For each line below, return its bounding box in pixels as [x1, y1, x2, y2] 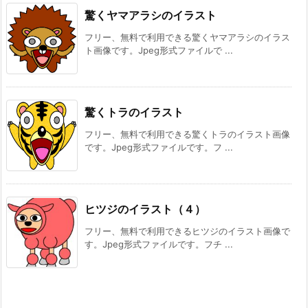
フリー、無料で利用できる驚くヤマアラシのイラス [85, 31, 290, 43]
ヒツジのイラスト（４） [85, 201, 206, 216]
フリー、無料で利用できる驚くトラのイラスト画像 [85, 128, 290, 140]
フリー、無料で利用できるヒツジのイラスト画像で [85, 225, 290, 236]
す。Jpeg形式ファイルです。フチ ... [85, 238, 233, 250]
